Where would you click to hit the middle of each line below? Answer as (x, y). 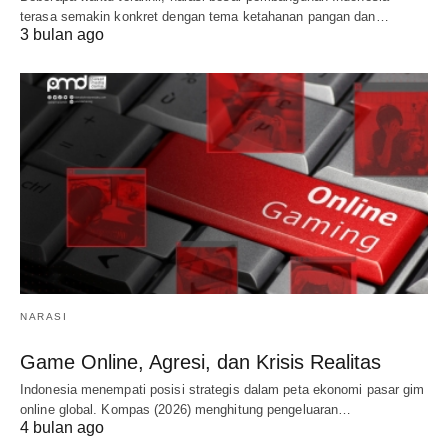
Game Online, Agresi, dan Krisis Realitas (200, 362)
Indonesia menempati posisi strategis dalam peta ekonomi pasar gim (222, 390)
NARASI (43, 317)
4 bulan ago (62, 428)
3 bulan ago (62, 34)
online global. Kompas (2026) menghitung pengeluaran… (186, 410)
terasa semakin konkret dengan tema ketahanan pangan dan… (204, 16)
